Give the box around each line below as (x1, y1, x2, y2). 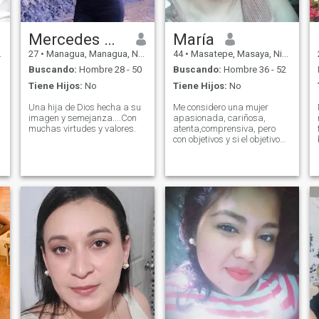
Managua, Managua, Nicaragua (43, 48, 138, 59)
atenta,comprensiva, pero (172, 122, 276, 134)
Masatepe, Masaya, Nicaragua (188, 48, 282, 59)
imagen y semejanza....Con (28, 112, 137, 123)
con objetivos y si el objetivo (172, 133, 280, 145)
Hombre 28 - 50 (76, 64, 142, 75)
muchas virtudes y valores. (28, 122, 136, 134)
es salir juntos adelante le (172, 144, 276, 155)
